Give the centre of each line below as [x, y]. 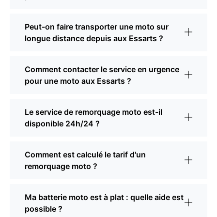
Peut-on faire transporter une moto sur [97, 27]
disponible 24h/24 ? [62, 124]
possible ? [44, 209]
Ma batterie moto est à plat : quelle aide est [104, 197]
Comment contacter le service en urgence [102, 70]
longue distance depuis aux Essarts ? [94, 39]
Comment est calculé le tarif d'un [85, 155]
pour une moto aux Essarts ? [78, 81]
